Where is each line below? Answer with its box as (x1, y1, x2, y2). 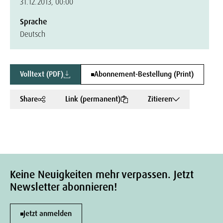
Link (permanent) (65, 94, 120, 104)
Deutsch (20, 29, 45, 39)
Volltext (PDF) (20, 69, 63, 79)
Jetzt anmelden (23, 209, 72, 219)
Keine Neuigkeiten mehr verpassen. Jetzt (10, 168, 194, 182)
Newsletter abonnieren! (10, 180, 117, 194)
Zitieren (148, 94, 172, 104)
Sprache (20, 16, 47, 27)
